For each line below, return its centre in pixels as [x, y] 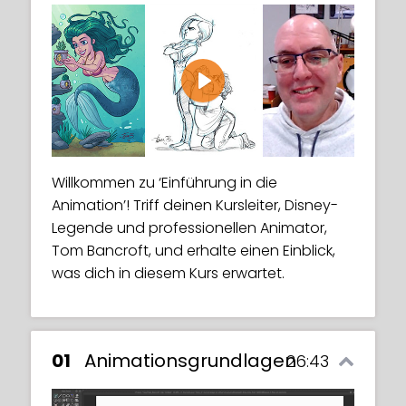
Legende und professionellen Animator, [189, 228]
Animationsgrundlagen [190, 361]
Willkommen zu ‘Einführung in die [164, 183]
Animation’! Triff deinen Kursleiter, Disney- [195, 205]
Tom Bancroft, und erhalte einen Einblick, [193, 251]
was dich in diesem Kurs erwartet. [168, 273]
